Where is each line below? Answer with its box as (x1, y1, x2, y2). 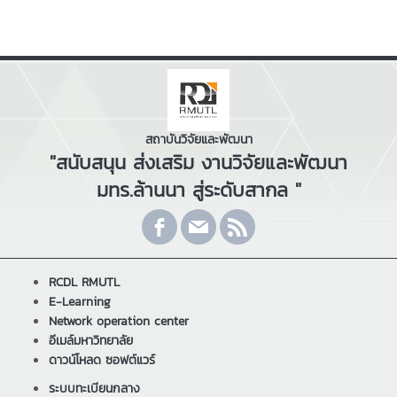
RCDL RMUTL (49, 272, 120, 292)
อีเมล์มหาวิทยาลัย (49, 331, 133, 350)
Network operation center (49, 311, 189, 331)
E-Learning (49, 292, 111, 311)
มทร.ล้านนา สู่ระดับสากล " (96, 175, 301, 205)
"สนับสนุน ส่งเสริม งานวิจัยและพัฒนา (50, 147, 347, 177)
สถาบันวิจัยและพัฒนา (144, 129, 253, 149)
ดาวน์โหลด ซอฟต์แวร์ (49, 350, 155, 370)
